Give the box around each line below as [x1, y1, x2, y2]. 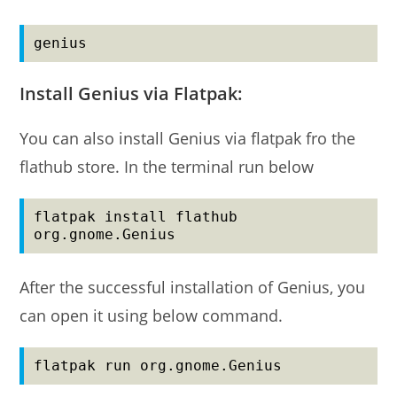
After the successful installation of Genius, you [19, 276, 366, 298]
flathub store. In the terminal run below [19, 155, 315, 177]
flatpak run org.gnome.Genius [34, 356, 283, 374]
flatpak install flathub [34, 207, 238, 225]
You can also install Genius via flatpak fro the [19, 127, 356, 149]
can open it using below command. [19, 304, 284, 326]
